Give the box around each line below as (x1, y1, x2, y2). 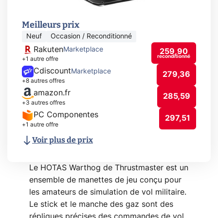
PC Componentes (34, 111, 98, 119)
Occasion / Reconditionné (51, 33, 132, 40)
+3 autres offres (22, 99, 65, 106)
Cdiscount (34, 67, 71, 75)
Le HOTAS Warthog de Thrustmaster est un (29, 164, 188, 172)
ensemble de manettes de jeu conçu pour (29, 176, 182, 184)
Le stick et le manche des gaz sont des (29, 200, 173, 208)
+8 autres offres (22, 77, 65, 84)
